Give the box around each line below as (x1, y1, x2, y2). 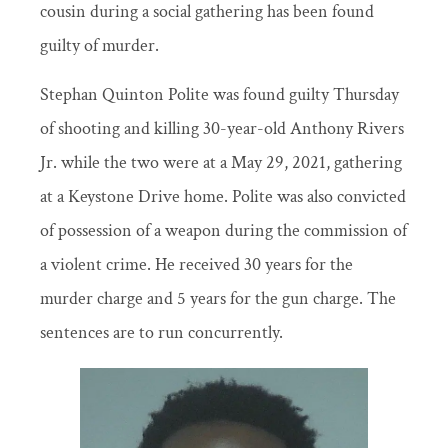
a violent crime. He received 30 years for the (40, 252, 353, 276)
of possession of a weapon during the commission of (40, 218, 407, 242)
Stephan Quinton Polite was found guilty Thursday (40, 82, 399, 106)
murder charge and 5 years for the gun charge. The (40, 286, 396, 310)
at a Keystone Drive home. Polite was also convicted (40, 184, 406, 208)
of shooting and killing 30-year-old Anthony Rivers (40, 116, 404, 140)
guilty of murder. (40, 34, 167, 58)
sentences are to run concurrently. (40, 320, 283, 344)
